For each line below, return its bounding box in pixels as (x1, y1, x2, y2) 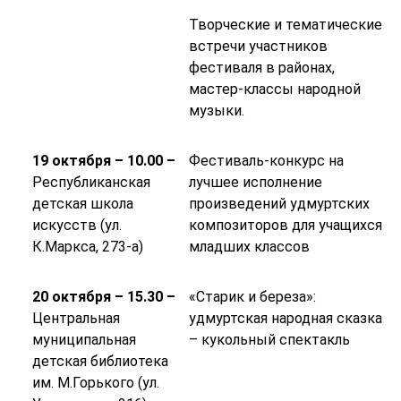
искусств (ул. (31, 217, 122, 235)
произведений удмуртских (188, 195, 370, 213)
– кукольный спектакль (188, 331, 350, 349)
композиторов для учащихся (188, 217, 382, 235)
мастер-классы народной (188, 81, 361, 98)
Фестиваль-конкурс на (188, 152, 344, 170)
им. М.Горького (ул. (31, 374, 159, 392)
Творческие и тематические (188, 16, 382, 34)
